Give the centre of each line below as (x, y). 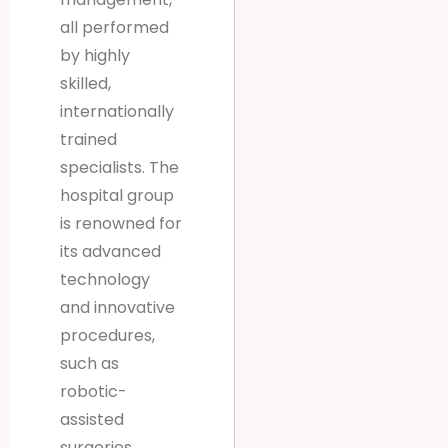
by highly (95, 56)
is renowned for (121, 224)
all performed (114, 28)
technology (105, 280)
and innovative (117, 308)
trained (88, 140)
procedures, (107, 336)
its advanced (110, 252)
